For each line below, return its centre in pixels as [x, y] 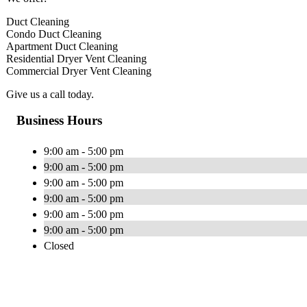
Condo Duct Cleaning [54, 34]
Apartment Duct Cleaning [62, 46]
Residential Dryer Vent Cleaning [76, 58]
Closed [59, 246]
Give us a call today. [50, 94]
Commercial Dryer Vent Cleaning [79, 71]
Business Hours [59, 121]
